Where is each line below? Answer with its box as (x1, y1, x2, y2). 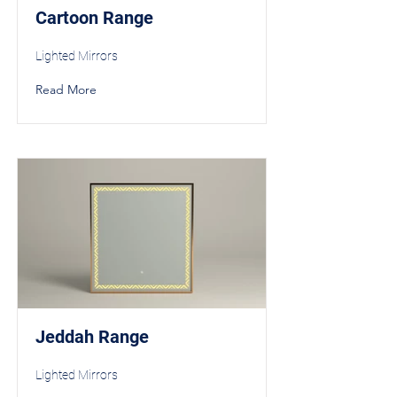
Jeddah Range (35, 326, 149, 347)
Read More (35, 82, 97, 97)
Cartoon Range (35, 7, 153, 28)
